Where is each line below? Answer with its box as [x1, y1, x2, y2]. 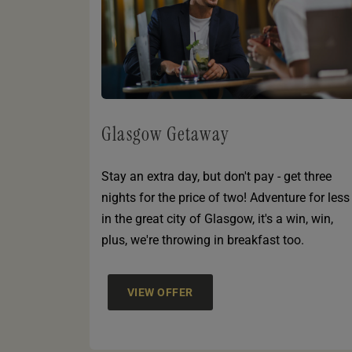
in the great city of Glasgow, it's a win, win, [101, 211, 333, 227]
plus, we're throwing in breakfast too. [101, 233, 304, 248]
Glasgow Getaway [101, 122, 229, 147]
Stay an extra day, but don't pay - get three [101, 169, 332, 185]
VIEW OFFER [127, 286, 193, 299]
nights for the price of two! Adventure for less [101, 190, 350, 206]
